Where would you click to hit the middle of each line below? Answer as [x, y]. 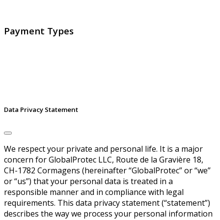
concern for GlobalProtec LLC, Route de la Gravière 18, [104, 160]
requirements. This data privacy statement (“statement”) [107, 203]
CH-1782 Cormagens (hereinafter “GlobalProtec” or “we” [107, 170]
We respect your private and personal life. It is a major [103, 149]
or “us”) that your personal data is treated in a [88, 181]
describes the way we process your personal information [108, 214]
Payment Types [39, 30]
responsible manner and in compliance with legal [94, 192]
